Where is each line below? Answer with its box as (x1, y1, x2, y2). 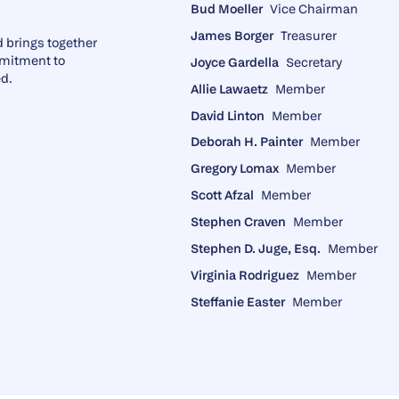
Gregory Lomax (191, 160, 279, 176)
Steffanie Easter (191, 293, 285, 309)
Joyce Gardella (191, 53, 279, 69)
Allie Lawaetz (191, 80, 268, 96)
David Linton (191, 107, 265, 123)
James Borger (191, 28, 273, 44)
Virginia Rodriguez (191, 266, 299, 282)
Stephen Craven (191, 214, 286, 230)
